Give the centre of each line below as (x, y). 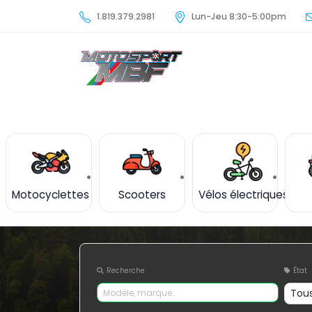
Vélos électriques (243, 195)
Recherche (126, 271)
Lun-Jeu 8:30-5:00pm (239, 16)
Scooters (142, 195)
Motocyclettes (50, 195)
